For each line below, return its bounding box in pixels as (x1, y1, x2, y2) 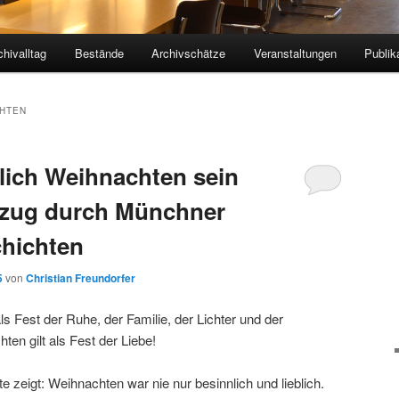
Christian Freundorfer (26, 270, 135, 287)
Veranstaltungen (253, 45, 337, 62)
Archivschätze (151, 45, 226, 62)
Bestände (74, 45, 124, 62)
